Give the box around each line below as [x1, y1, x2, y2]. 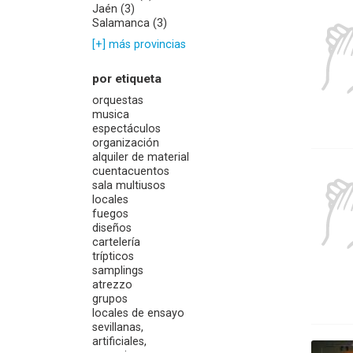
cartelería [92, 236, 140, 249]
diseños [92, 221, 132, 235]
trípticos [92, 250, 134, 263]
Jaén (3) [92, 2, 135, 16]
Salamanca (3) [92, 17, 167, 30]
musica [92, 108, 129, 121]
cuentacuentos [92, 165, 169, 178]
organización [92, 136, 159, 150]
